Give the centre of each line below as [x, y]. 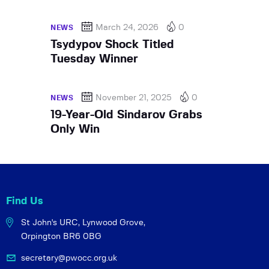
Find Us [25, 201]
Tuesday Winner [94, 59]
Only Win [75, 129]
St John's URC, [51, 222]
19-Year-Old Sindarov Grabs [126, 115]
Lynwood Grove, [113, 222]
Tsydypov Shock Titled [112, 44]
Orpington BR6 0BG [62, 236]
